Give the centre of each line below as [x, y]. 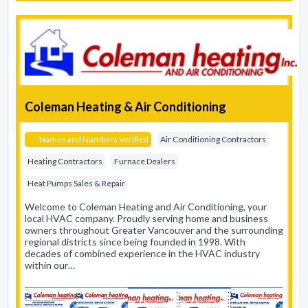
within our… [50, 265]
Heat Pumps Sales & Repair [76, 183]
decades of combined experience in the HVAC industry [142, 253]
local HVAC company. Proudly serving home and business [146, 218]
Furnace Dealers [145, 161]
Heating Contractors [65, 161]
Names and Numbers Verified [93, 139]
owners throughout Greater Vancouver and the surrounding [154, 230]
